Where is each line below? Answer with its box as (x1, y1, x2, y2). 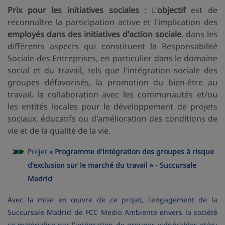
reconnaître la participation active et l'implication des (8, 17, 217, 28)
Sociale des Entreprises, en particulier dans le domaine (8, 53, 217, 64)
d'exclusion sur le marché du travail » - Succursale (28, 160, 196, 170)
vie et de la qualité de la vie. (8, 125, 110, 136)
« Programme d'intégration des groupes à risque (49, 147, 214, 156)
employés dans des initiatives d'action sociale (8, 29, 181, 40)
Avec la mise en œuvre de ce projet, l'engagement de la (8, 195, 217, 204)
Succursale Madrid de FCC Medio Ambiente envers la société (8, 207, 217, 217)
